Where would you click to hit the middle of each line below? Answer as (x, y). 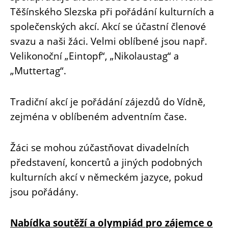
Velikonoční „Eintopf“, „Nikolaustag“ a (95, 55)
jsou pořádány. (44, 191)
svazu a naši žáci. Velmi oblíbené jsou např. (109, 41)
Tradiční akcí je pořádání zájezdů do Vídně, (108, 101)
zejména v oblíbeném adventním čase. (98, 116)
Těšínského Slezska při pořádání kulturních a (112, 11)
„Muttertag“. (38, 70)
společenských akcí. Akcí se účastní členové (108, 26)
